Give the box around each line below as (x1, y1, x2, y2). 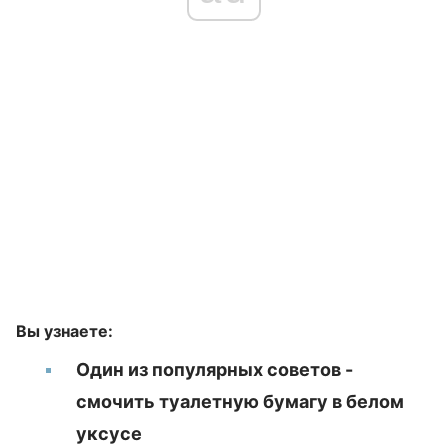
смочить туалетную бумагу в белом (76, 391, 404, 412)
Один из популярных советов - (76, 359, 353, 380)
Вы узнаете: (16, 321, 113, 341)
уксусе (76, 423, 142, 444)
